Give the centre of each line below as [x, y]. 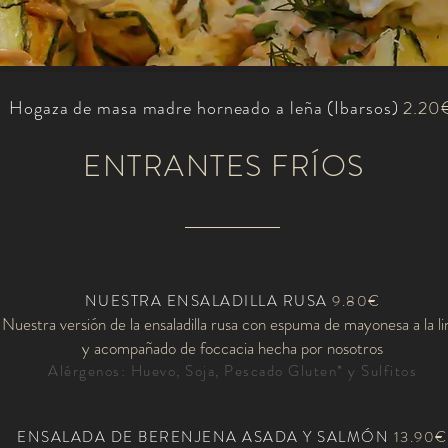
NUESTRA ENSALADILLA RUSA [208, 301]
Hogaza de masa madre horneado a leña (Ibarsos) [204, 108]
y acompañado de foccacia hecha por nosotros [232, 348]
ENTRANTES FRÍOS [224, 166]
